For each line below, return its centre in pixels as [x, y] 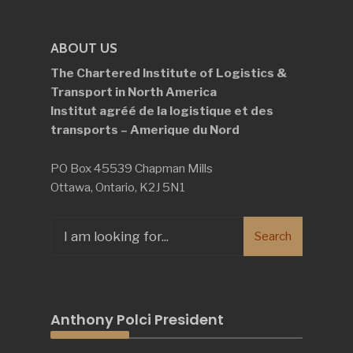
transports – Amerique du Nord [145, 130]
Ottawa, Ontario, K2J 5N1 [118, 187]
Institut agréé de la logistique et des [162, 111]
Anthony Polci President [137, 320]
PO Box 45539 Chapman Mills [132, 168]
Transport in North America [134, 92]
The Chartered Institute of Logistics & [169, 73]
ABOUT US [84, 48]
